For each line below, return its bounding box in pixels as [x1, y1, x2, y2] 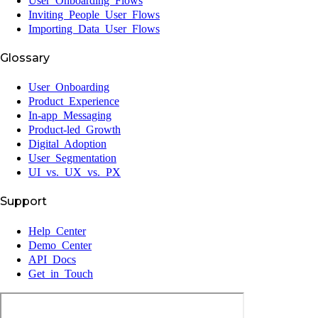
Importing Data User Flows [28, 22, 160, 35]
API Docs [28, 253, 76, 265]
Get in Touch [28, 267, 93, 280]
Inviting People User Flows [28, 8, 160, 21]
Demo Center [28, 238, 92, 251]
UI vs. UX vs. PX [28, 166, 121, 179]
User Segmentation [28, 152, 116, 165]
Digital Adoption [28, 138, 106, 150]
